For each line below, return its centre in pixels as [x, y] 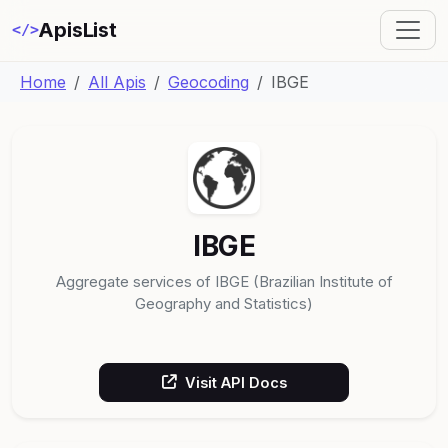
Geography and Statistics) [224, 303]
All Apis [117, 81]
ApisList [77, 30]
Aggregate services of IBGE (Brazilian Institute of [224, 281]
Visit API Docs [235, 382]
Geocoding [208, 81]
